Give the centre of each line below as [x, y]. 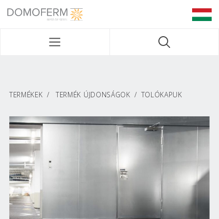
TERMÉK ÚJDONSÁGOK [93, 95]
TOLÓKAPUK [162, 95]
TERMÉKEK [26, 95]
